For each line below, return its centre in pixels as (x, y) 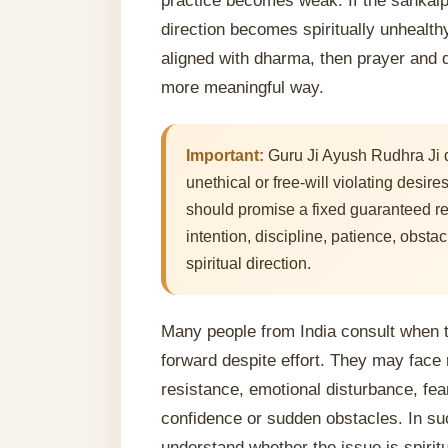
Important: (225, 155)
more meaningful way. (243, 87)
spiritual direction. (249, 263)
